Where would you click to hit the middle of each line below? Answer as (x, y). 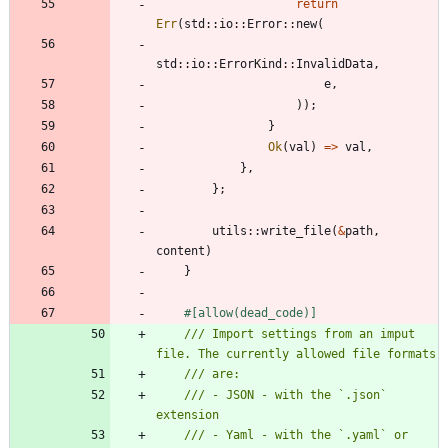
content (180, 251)
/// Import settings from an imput (299, 334)
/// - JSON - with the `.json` (285, 395)
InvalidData (334, 64)
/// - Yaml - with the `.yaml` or (296, 435)
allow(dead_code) (254, 313)
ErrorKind (250, 64)
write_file (296, 231)
